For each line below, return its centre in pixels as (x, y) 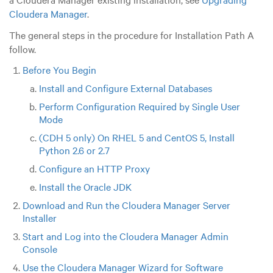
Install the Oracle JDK (85, 187)
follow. (23, 49)
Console (40, 249)
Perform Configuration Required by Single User (139, 106)
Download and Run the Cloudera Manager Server (126, 205)
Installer (39, 218)
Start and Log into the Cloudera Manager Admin (125, 236)
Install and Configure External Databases (125, 88)
